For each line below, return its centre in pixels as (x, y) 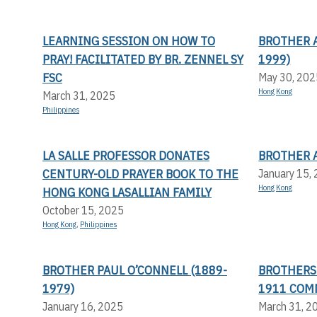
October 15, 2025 (83, 210)
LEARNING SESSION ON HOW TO (129, 40)
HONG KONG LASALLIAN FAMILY (127, 192)
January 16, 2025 (83, 306)
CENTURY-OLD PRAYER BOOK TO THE (140, 173)
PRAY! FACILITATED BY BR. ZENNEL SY (143, 59)
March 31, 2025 (79, 95)
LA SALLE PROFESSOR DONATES (126, 155)
